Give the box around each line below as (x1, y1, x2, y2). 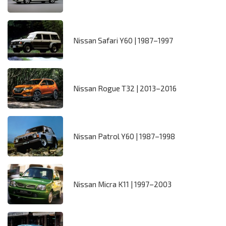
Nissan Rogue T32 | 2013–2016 (73, 84, 177, 93)
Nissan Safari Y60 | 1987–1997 (73, 36, 173, 45)
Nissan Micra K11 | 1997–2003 (73, 180, 172, 189)
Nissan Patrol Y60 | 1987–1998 (73, 132, 175, 141)
